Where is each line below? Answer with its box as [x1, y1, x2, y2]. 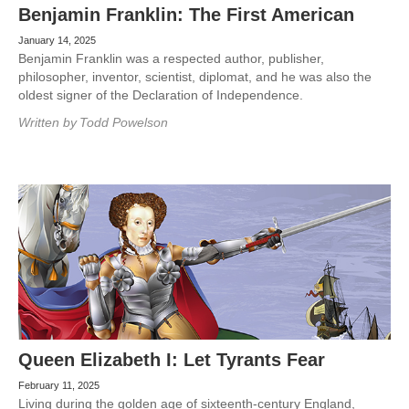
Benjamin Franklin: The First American [18, 5, 354, 25]
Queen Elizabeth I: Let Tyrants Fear [18, 350, 325, 370]
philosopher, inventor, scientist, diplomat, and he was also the [18, 69, 372, 84]
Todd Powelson [79, 115, 168, 130]
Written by [18, 115, 77, 130]
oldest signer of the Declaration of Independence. [18, 88, 303, 102]
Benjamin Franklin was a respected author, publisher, [18, 51, 324, 66]
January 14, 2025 [18, 35, 96, 46]
